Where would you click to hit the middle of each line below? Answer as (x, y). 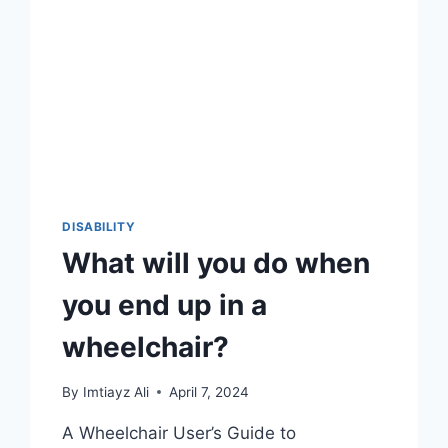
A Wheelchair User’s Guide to (179, 432)
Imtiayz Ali (115, 391)
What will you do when (216, 262)
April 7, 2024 (208, 391)
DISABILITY (99, 226)
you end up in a (165, 304)
